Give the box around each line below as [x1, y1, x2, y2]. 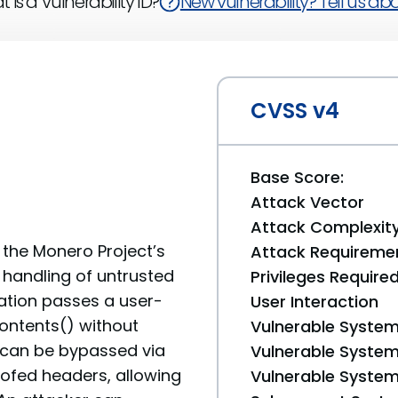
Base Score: [251, 166, 344, 188]
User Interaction [251, 291, 378, 313]
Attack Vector [251, 191, 364, 213]
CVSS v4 [251, 96, 339, 125]
